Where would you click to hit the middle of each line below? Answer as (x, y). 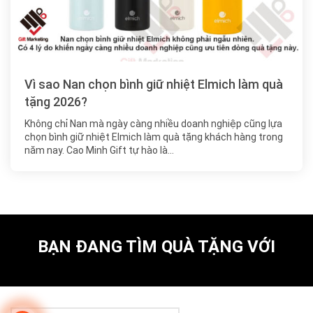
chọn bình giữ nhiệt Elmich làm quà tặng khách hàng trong (154, 137)
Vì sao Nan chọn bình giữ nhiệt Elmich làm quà (154, 85)
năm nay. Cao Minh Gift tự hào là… (99, 151)
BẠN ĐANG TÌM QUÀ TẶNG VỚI (156, 247)
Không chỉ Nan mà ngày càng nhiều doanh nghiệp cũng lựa (153, 124)
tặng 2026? (56, 102)
